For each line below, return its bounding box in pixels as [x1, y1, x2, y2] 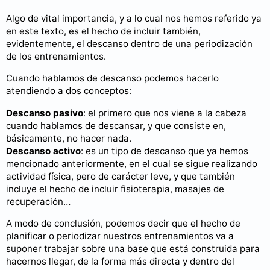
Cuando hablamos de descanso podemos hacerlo [6, 72, 219, 84]
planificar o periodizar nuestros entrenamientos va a [6, 230, 234, 242]
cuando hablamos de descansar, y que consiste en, [6, 119, 226, 131]
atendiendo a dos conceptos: [6, 85, 131, 97]
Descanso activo [6, 145, 81, 157]
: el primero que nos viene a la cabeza [83, 107, 246, 119]
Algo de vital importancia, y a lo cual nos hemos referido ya [6, 13, 262, 25]
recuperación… [6, 195, 71, 207]
